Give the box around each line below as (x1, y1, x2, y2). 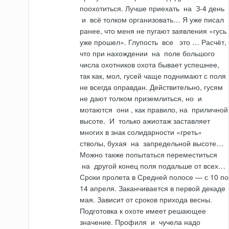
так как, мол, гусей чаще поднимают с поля (80, 71, 226, 81)
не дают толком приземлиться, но (80, 93, 196, 104)
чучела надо (157, 217, 201, 227)
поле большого (162, 48, 215, 59)
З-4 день (194, 3, 225, 14)
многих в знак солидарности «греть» (80, 127, 202, 138)
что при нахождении (80, 48, 150, 59)
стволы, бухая (80, 138, 129, 149)
